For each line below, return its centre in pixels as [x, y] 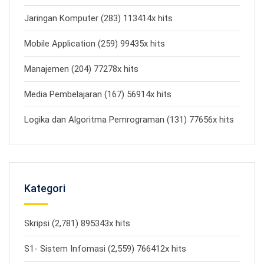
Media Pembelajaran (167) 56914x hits [98, 94]
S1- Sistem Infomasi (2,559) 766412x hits [105, 249]
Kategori [45, 188]
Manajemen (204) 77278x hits [81, 69]
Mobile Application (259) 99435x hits [95, 44]
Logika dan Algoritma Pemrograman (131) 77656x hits [129, 120]
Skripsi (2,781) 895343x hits [77, 223]
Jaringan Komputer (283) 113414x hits [98, 18]
